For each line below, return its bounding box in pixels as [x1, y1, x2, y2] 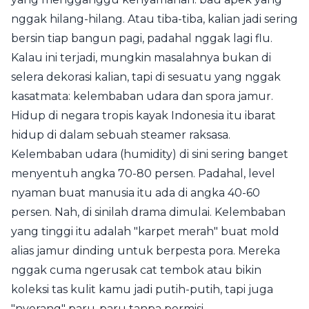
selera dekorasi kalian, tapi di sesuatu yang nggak [11, 70, 281, 83]
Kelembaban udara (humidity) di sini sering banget [11, 147, 288, 161]
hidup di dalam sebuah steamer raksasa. [11, 128, 230, 141]
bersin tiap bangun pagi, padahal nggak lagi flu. [11, 31, 272, 45]
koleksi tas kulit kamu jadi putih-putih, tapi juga [11, 282, 273, 296]
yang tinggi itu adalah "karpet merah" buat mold [11, 224, 279, 238]
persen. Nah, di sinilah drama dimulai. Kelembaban [11, 205, 286, 219]
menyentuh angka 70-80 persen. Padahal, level [11, 166, 275, 180]
